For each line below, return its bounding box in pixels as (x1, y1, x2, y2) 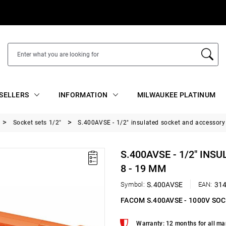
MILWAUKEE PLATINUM (137, 90, 216, 99)
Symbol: (121, 181, 145, 189)
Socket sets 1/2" (13, 119, 62, 126)
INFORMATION (58, 90, 108, 99)
